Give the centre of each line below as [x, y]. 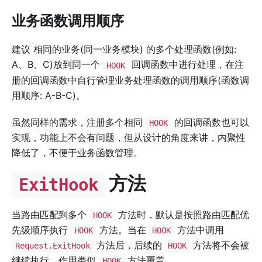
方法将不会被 [220, 245]
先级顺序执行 [41, 230]
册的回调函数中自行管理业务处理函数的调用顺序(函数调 [130, 80]
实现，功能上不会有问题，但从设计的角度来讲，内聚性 [129, 137]
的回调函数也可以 [210, 122]
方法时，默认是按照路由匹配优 [182, 214]
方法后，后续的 [129, 245]
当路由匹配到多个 [51, 214]
